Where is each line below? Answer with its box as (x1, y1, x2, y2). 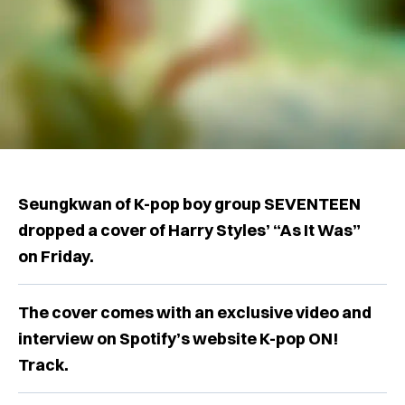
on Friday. (18, 245, 97, 267)
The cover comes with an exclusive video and (18, 301, 372, 323)
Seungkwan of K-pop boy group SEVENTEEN (18, 193, 361, 214)
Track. (18, 353, 69, 375)
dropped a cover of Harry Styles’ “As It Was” (18, 219, 361, 240)
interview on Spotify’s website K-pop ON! (18, 327, 338, 349)
